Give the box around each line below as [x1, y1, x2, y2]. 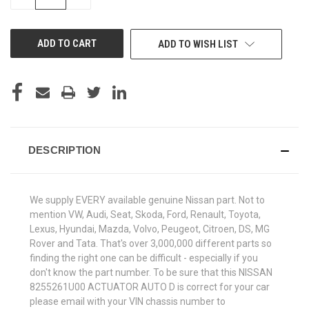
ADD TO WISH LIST [157, 37, 238, 50]
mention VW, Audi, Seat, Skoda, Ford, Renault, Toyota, [30, 208, 261, 220]
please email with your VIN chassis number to [30, 295, 226, 307]
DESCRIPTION [28, 143, 101, 156]
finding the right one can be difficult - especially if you [30, 252, 258, 263]
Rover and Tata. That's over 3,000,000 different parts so [30, 237, 272, 249]
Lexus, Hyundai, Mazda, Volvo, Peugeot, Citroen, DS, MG [30, 223, 270, 235]
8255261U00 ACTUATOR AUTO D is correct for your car [30, 281, 270, 292]
